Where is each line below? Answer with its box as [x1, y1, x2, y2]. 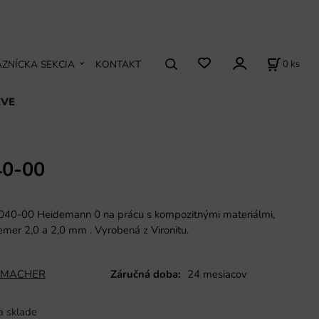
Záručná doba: [110, 267, 182, 282]
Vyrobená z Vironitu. [91, 222, 189, 237]
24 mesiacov [187, 267, 248, 282]
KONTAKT [95, 57, 142, 71]
